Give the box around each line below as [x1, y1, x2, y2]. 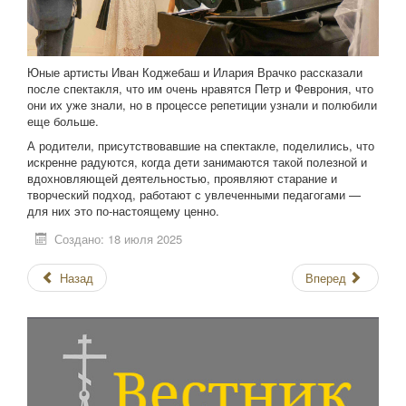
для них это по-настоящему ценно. [27, 202, 219, 220]
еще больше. [27, 112, 102, 130]
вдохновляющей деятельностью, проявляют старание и [27, 169, 337, 188]
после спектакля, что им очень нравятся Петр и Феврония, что [27, 80, 373, 98]
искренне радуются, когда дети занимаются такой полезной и [27, 153, 367, 171]
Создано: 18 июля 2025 [54, 230, 183, 248]
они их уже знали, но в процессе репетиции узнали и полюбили [27, 96, 377, 114]
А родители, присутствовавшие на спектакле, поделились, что [27, 137, 374, 155]
